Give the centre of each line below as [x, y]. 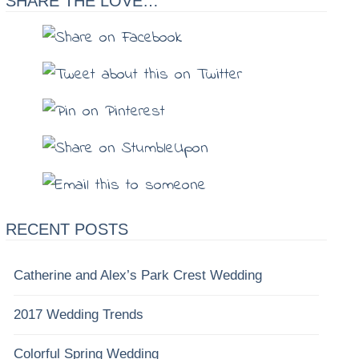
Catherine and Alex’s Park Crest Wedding [137, 275]
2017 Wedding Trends [78, 315]
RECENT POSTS [67, 229]
